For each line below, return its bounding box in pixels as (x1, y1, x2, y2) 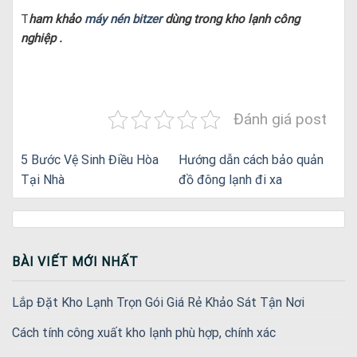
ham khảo (29, 11, 84, 26)
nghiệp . (21, 30, 62, 45)
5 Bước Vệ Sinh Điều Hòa (21, 151, 159, 167)
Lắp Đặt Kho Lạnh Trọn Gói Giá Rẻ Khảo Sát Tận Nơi (12, 295, 304, 311)
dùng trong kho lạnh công (162, 11, 300, 26)
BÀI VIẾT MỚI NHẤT (12, 253, 139, 269)
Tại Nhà (21, 171, 65, 187)
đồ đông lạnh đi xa (178, 171, 285, 187)
